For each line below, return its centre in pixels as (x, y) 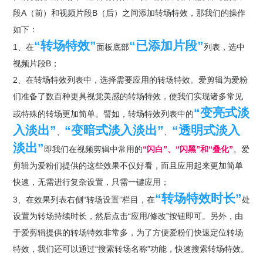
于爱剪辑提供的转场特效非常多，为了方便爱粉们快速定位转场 (128, 232)
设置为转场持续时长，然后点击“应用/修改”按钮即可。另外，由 (128, 216)
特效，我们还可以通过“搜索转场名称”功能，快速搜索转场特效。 (131, 249)
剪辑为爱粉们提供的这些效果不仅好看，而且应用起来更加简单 (128, 166)
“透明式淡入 (206, 130)
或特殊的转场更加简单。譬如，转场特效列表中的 (103, 114)
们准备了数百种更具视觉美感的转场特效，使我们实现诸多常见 (128, 96)
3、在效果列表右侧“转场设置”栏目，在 (84, 200)
